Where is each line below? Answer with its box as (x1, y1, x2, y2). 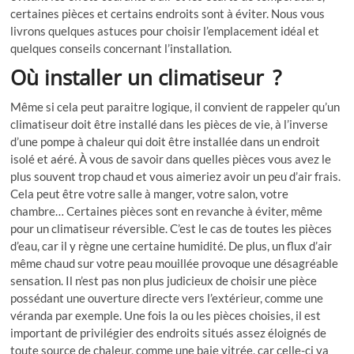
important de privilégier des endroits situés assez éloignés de (10, 326, 327, 341)
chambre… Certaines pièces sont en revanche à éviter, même (10, 204, 323, 219)
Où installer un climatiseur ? (10, 63, 282, 92)
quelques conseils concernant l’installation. (10, 41, 232, 56)
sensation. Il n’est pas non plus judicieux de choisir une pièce (10, 273, 318, 288)
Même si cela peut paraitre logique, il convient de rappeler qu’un (10, 100, 341, 115)
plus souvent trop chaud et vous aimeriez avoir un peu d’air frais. (10, 169, 341, 184)
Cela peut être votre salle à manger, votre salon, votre (10, 186, 289, 201)
